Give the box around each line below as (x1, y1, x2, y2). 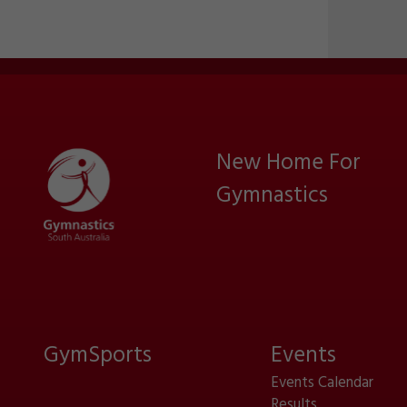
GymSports (44, 338, 152, 373)
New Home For (216, 145, 361, 181)
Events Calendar (270, 371, 373, 395)
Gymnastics (216, 178, 328, 213)
